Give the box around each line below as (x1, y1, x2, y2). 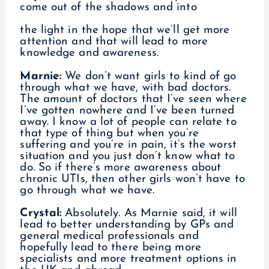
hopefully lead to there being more (20, 241, 201, 253)
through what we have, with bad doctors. (20, 82, 231, 94)
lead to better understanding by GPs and (20, 219, 234, 231)
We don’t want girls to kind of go (65, 70, 237, 82)
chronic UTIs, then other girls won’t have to (20, 173, 245, 185)
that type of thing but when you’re (20, 127, 199, 139)
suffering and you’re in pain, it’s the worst (20, 139, 237, 151)
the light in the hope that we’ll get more (20, 25, 230, 37)
